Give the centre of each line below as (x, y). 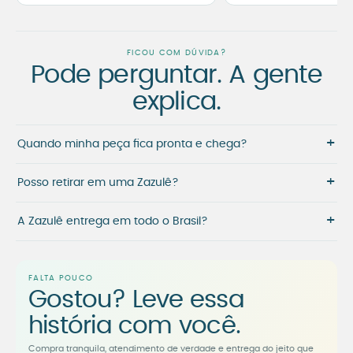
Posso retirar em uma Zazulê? (98, 183)
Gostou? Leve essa (136, 300)
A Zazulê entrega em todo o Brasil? (113, 222)
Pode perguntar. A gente (176, 75)
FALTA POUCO (61, 279)
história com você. (135, 326)
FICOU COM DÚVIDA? (176, 53)
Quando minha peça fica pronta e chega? (132, 145)
